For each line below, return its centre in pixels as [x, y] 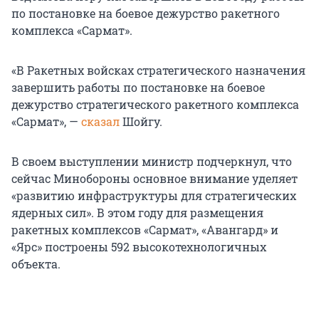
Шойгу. [141, 122]
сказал [100, 122]
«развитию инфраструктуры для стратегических [154, 196]
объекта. [36, 264]
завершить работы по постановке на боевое [138, 88]
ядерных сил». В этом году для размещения [137, 213]
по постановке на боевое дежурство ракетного [146, 14]
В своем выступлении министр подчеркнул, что [152, 162]
